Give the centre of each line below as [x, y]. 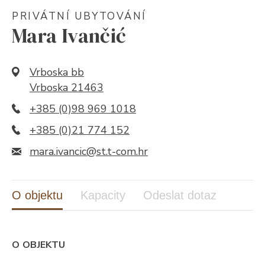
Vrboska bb [57, 72]
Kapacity [103, 195]
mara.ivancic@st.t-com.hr [89, 151]
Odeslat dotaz [180, 195]
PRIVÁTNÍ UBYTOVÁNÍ [79, 16]
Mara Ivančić [69, 35]
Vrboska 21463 [67, 87]
